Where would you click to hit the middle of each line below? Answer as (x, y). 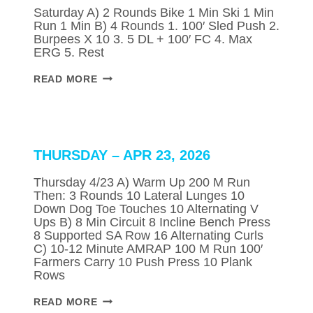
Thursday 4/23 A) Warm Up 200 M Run (142, 182)
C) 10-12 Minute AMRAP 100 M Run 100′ (148, 249)
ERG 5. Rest (69, 52)
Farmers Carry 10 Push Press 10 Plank (143, 262)
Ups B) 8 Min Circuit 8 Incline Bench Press (152, 222)
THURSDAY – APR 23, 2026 (122, 155)
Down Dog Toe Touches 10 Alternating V (146, 209)
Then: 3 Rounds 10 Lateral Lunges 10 (139, 196)
